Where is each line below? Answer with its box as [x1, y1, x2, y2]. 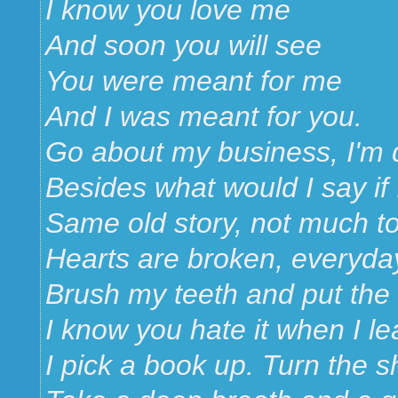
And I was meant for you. [45, 100, 362, 132]
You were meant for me [45, 65, 342, 97]
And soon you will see [45, 29, 322, 61]
